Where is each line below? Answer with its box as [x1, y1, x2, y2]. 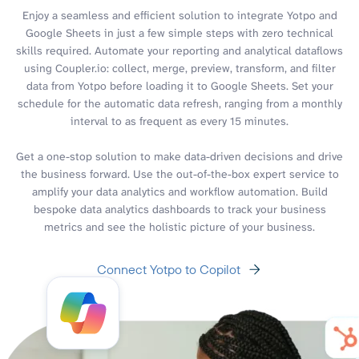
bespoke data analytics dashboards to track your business [33, 201, 326, 216]
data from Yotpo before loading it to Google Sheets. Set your [26, 78, 333, 93]
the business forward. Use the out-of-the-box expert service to [20, 166, 339, 181]
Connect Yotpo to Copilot [96, 260, 240, 277]
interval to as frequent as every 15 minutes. [71, 113, 288, 128]
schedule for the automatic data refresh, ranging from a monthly [17, 95, 342, 111]
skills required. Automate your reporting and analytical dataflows [16, 42, 343, 58]
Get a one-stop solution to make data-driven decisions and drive [16, 148, 343, 163]
